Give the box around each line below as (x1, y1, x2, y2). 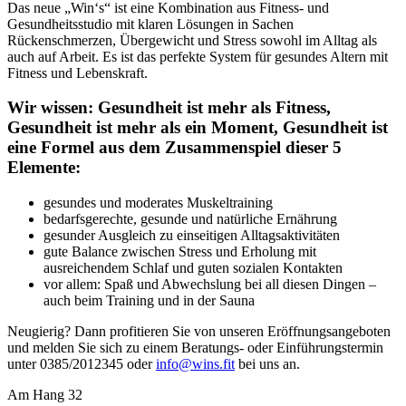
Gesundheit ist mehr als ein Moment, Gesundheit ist (7, 118, 388, 138)
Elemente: (7, 158, 81, 178)
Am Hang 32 (7, 387, 82, 403)
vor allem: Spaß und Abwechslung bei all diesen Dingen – (43, 276, 376, 293)
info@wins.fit (156, 356, 235, 372)
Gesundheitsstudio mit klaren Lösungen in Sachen (7, 15, 294, 32)
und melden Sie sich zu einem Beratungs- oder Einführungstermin (7, 340, 383, 356)
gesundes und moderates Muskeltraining (43, 195, 273, 211)
